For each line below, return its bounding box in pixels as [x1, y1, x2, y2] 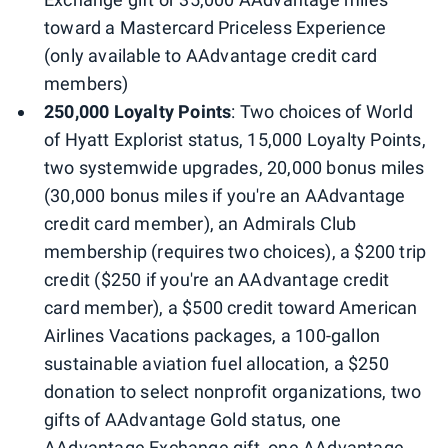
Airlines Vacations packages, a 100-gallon [44, 324, 381, 346]
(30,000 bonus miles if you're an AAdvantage [44, 184, 406, 206]
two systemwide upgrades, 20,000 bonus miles [44, 156, 425, 178]
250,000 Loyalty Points [44, 100, 232, 122]
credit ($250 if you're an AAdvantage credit [44, 268, 390, 290]
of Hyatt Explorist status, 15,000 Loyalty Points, [44, 128, 426, 150]
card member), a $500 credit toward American [44, 296, 418, 318]
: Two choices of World [231, 100, 413, 122]
